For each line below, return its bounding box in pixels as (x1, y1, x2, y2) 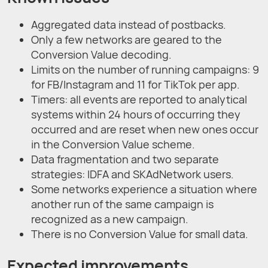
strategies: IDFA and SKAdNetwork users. (31, 166, 234, 181)
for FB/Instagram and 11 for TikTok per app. (31, 77, 240, 92)
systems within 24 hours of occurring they (31, 106, 240, 121)
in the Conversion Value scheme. (31, 136, 195, 151)
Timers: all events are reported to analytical (31, 92, 247, 106)
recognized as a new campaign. (31, 211, 188, 226)
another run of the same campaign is (31, 196, 214, 211)
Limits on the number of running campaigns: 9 (31, 62, 259, 77)
